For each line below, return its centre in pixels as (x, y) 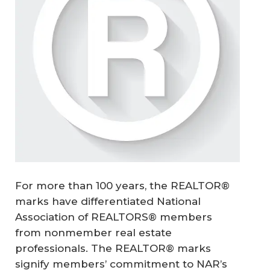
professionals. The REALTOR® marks (113, 248)
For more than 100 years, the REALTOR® (122, 185)
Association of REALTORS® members (114, 217)
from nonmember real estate (93, 232)
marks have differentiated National (108, 201)
